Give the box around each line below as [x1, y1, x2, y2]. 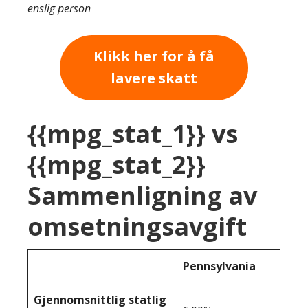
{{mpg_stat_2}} [27, 147, 206, 181]
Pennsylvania [183, 258, 256, 274]
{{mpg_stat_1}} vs [27, 116, 238, 151]
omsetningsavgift [27, 209, 247, 243]
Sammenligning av [27, 178, 257, 212]
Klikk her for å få [93, 47, 214, 66]
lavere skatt [111, 69, 197, 88]
